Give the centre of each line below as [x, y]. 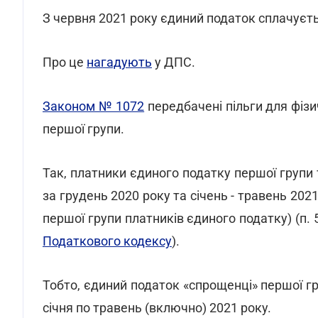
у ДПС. [174, 62]
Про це [65, 62]
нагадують [119, 62]
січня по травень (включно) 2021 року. [157, 308]
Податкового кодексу [107, 241]
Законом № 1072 [94, 106]
